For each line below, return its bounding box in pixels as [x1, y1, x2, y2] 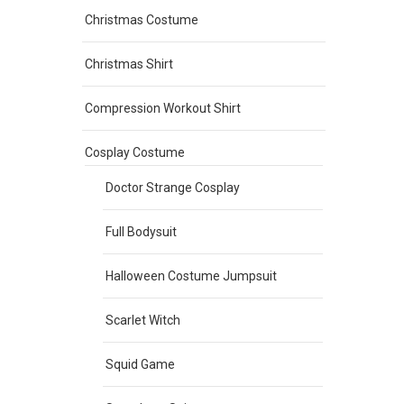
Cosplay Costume [85, 144, 185, 160]
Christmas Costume [85, 12, 198, 27]
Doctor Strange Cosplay [106, 179, 240, 195]
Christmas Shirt [85, 56, 173, 71]
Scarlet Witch [106, 312, 180, 327]
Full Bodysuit [106, 224, 177, 239]
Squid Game [106, 356, 175, 372]
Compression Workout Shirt [85, 100, 241, 115]
